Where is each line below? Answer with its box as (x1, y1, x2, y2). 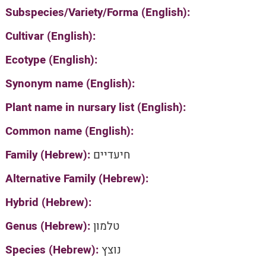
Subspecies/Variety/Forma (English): (5, 4, 190, 21)
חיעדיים (93, 147, 130, 163)
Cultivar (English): (5, 28, 96, 45)
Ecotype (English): (5, 52, 97, 68)
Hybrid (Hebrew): (5, 194, 91, 211)
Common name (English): (5, 123, 134, 140)
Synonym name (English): (5, 75, 135, 92)
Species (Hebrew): (5, 242, 102, 258)
